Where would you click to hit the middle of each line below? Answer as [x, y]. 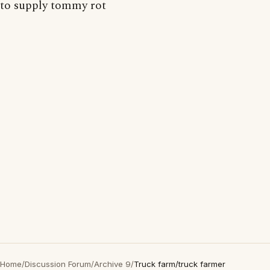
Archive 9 [112, 264]
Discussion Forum [58, 264]
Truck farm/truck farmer [180, 264]
